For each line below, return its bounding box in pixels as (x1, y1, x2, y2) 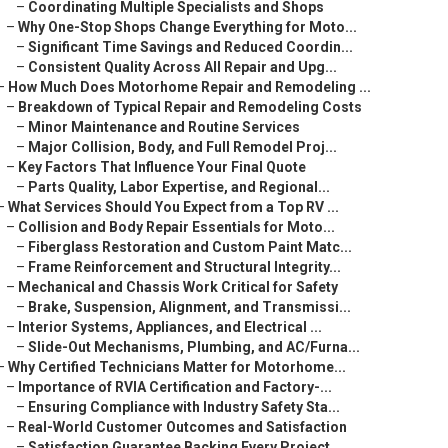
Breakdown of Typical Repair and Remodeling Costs (18, 99, 362, 115)
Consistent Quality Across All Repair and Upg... (28, 59, 337, 75)
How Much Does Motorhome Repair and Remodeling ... (8, 79, 371, 95)
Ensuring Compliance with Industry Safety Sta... (28, 399, 340, 415)
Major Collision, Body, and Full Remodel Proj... (28, 139, 337, 155)
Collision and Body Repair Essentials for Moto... (18, 219, 335, 235)
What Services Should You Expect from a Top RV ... (8, 199, 339, 215)
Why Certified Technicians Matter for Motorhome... (8, 359, 346, 375)
